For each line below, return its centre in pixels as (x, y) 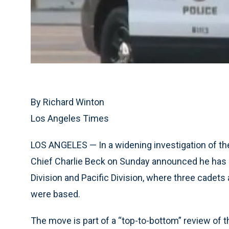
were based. (55, 194)
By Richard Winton (67, 102)
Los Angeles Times (70, 119)
